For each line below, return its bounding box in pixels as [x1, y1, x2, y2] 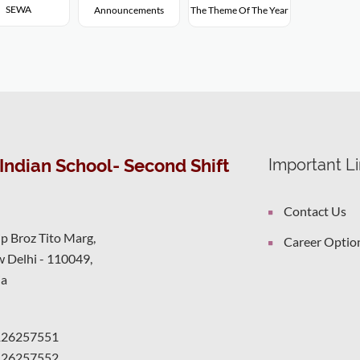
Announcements [93, 4, 164, 16]
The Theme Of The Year [190, 4, 288, 16]
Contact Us [284, 203, 346, 219]
